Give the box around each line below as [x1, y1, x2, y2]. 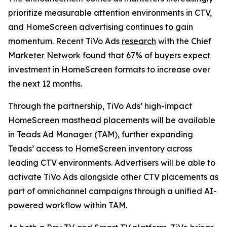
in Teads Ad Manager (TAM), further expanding [8, 129, 193, 139]
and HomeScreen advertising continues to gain [8, 22, 193, 32]
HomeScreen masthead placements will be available [8, 115, 215, 125]
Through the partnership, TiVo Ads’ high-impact [8, 101, 192, 111]
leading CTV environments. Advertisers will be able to [8, 158, 215, 168]
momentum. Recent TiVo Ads [8, 36, 122, 46]
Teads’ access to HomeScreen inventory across [8, 143, 192, 154]
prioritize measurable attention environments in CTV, [8, 8, 212, 18]
